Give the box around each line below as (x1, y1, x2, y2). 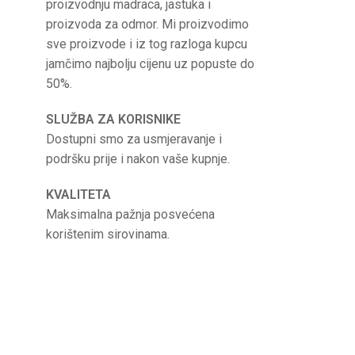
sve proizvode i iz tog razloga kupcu (46, 36, 247, 52)
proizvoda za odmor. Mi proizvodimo (46, 17, 249, 32)
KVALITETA (46, 187, 111, 203)
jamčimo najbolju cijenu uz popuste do (46, 56, 254, 72)
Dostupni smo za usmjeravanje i (46, 132, 222, 147)
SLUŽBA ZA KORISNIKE (46, 112, 181, 128)
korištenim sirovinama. (46, 227, 170, 242)
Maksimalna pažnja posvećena (46, 207, 215, 223)
